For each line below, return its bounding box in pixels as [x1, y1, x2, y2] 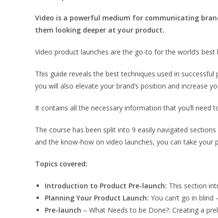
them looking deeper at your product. [35, 25, 164, 35]
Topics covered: [35, 159, 88, 168]
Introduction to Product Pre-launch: [45, 181, 167, 190]
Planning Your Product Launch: [45, 193, 149, 202]
